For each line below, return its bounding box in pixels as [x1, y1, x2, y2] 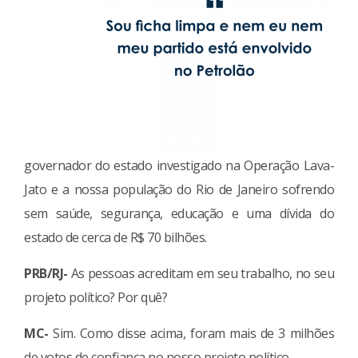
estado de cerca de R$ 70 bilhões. [24, 228, 207, 246]
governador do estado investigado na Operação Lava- [24, 156, 334, 174]
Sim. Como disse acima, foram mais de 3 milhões [48, 324, 334, 342]
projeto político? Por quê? [24, 288, 167, 306]
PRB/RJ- [24, 264, 71, 282]
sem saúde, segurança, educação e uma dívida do [24, 204, 334, 222]
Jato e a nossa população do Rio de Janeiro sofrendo [24, 180, 334, 198]
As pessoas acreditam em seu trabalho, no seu [70, 264, 334, 282]
